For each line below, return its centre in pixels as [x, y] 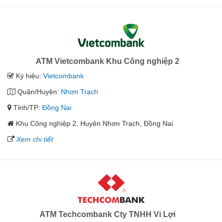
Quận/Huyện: [38, 92]
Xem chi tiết [35, 139]
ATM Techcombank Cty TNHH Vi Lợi [107, 215]
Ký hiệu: [28, 76]
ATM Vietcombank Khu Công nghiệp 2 [107, 61]
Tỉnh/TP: [27, 108]
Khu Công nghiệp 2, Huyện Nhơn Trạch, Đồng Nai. [95, 124]
